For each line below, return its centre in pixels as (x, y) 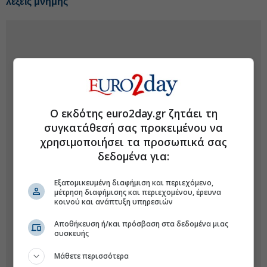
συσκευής (72, 233)
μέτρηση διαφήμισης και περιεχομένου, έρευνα (138, 192)
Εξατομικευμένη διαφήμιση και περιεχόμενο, (134, 183)
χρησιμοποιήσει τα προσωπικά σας (133, 142)
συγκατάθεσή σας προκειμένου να (133, 128)
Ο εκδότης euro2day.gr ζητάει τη (133, 113)
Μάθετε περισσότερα (92, 256)
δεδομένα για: (133, 156)
